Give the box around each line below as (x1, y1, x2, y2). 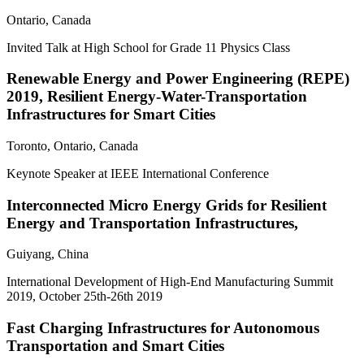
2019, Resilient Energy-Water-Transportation (6, 88, 307, 106)
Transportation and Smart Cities (6, 337, 224, 355)
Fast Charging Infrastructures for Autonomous (6, 319, 319, 337)
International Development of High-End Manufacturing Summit (6, 275, 333, 289)
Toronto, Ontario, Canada (6, 138, 138, 153)
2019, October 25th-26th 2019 (6, 289, 162, 304)
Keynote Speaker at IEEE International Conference (6, 166, 269, 180)
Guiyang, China (6, 247, 89, 262)
